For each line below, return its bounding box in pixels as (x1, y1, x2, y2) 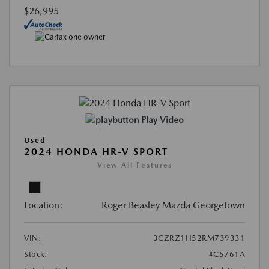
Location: (24, 199, 63, 211)
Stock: (24, 250, 47, 259)
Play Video (141, 115, 184, 126)
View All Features (97, 161, 172, 170)
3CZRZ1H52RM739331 (153, 234, 245, 243)
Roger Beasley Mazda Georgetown (101, 199, 245, 211)
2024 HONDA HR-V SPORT (24, 146, 168, 158)
